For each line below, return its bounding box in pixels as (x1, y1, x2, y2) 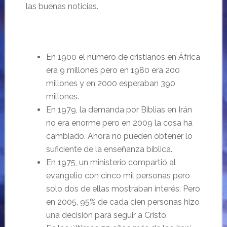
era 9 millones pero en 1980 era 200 (46, 65, 180, 75)
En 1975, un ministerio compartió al (46, 158, 176, 167)
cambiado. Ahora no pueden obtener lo (46, 131, 193, 141)
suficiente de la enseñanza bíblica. (46, 144, 172, 154)
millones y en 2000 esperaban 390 (46, 79, 175, 88)
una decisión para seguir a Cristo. (46, 210, 168, 220)
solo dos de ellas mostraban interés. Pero (46, 184, 200, 194)
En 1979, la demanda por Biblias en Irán (46, 105, 192, 115)
